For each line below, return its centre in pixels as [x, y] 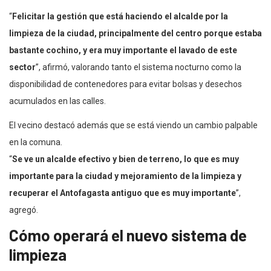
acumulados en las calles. [57, 101]
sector [22, 67]
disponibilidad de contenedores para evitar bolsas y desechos [126, 84]
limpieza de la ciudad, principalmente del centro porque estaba [135, 33]
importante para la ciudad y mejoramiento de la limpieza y [125, 176]
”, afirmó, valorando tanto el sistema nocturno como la [139, 67]
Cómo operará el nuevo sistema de [128, 235]
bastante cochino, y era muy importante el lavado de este [123, 50]
